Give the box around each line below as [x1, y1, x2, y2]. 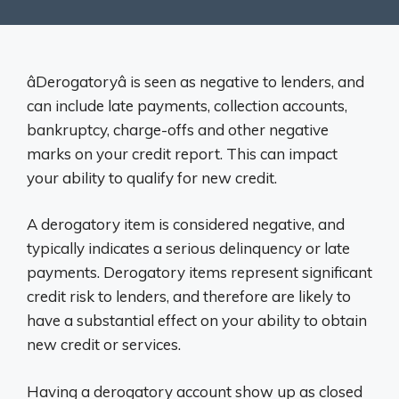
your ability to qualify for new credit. [27, 167, 277, 187]
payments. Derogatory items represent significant [27, 263, 372, 281]
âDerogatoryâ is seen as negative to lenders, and [27, 71, 364, 91]
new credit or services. [27, 335, 181, 354]
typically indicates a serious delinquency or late [27, 239, 350, 257]
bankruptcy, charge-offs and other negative [27, 119, 329, 139]
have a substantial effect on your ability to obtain [27, 311, 367, 330]
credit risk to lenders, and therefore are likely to [27, 287, 351, 305]
